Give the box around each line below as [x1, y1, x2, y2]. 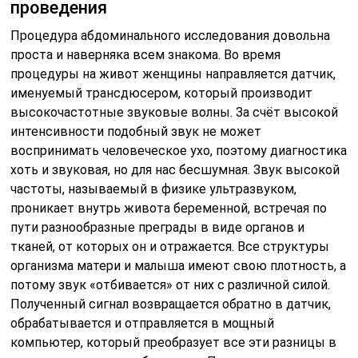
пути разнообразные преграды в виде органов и [10, 219, 305, 235]
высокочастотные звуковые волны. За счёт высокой [10, 104, 339, 120]
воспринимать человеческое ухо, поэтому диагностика [10, 142, 348, 158]
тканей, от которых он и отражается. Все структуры [10, 238, 330, 254]
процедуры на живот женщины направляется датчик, [10, 66, 336, 82]
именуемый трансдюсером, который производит [10, 85, 313, 101]
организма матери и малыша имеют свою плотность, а [10, 257, 347, 273]
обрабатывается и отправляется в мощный [10, 315, 275, 331]
